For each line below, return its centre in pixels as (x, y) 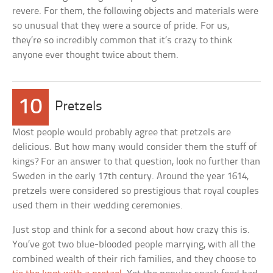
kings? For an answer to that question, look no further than (136, 162)
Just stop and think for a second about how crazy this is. (131, 230)
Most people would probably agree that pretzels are (122, 133)
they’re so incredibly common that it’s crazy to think (122, 41)
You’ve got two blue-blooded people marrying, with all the (134, 245)
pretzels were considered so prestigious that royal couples (136, 191)
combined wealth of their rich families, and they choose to (134, 259)
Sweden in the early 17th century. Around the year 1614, (131, 176)
